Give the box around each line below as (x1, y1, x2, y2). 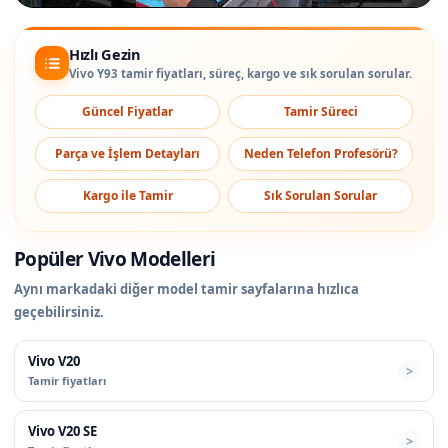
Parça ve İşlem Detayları (55, 145, 200, 163)
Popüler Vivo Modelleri (14, 245, 216, 272)
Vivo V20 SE (28, 421, 97, 440)
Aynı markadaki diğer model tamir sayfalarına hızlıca (14, 279, 359, 298)
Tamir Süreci (283, 103, 358, 121)
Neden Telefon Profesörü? (243, 145, 398, 163)
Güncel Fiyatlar (82, 103, 173, 121)
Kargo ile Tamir (82, 187, 173, 205)
